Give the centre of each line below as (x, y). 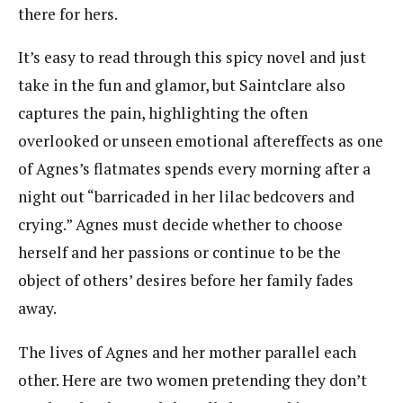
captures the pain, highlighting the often (163, 113)
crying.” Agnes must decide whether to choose (180, 225)
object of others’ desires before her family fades (186, 281)
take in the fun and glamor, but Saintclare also (182, 85)
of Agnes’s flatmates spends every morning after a (194, 169)
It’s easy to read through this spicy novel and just (192, 58)
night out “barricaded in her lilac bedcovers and (186, 197)
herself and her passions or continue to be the (179, 253)
